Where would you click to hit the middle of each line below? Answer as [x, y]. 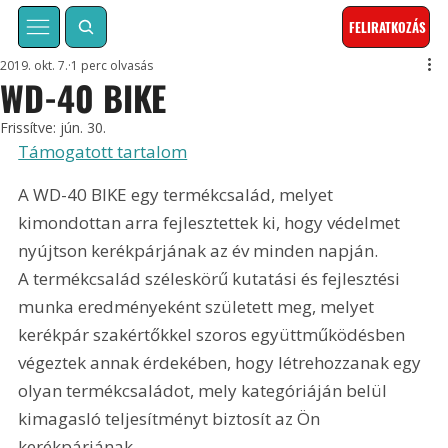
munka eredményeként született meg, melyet [198, 307]
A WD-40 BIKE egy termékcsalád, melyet [178, 195]
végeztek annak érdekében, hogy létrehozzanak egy [222, 363]
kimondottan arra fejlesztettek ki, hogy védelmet [211, 223]
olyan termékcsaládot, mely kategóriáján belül [205, 391]
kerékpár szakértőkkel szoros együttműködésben [214, 335]
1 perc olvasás [112, 66]
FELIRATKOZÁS [388, 27]
